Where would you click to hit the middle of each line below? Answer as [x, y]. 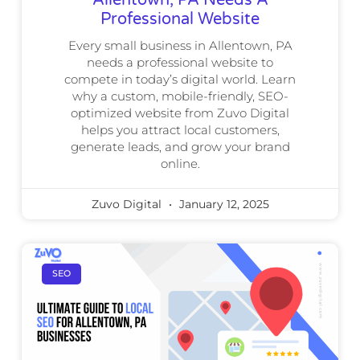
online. [180, 163]
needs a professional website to [180, 62]
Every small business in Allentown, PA [180, 45]
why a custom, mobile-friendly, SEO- [180, 96]
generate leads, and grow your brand [180, 146]
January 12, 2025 [222, 204]
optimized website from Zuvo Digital [180, 112]
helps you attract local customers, [180, 129]
